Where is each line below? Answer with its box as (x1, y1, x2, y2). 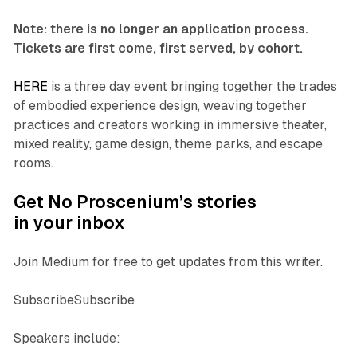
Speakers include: (13, 331, 120, 347)
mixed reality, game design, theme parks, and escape (13, 136, 323, 152)
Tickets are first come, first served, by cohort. (13, 41, 303, 57)
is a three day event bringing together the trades (47, 79, 337, 95)
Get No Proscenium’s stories (13, 192, 257, 213)
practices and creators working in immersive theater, (13, 117, 327, 133)
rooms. (13, 155, 53, 171)
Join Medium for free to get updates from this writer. (13, 254, 323, 270)
